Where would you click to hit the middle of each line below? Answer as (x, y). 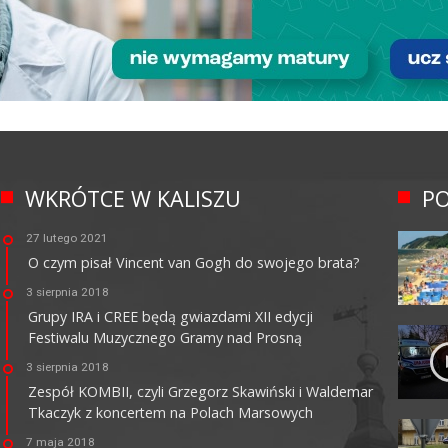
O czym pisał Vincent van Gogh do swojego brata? (193, 262)
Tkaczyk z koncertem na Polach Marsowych (170, 412)
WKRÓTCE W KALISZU (132, 198)
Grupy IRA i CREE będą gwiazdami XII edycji (170, 316)
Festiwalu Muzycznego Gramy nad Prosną (164, 337)
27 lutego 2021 (66, 237)
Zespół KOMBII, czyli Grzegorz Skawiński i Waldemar (200, 391)
